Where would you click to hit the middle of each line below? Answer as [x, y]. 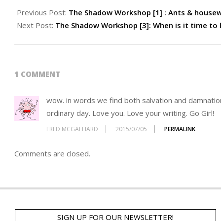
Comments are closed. [52, 153]
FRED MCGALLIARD [72, 129]
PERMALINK [180, 129]
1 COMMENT [37, 74]
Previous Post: [43, 13]
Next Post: [36, 25]
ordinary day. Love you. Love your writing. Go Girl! [130, 113]
